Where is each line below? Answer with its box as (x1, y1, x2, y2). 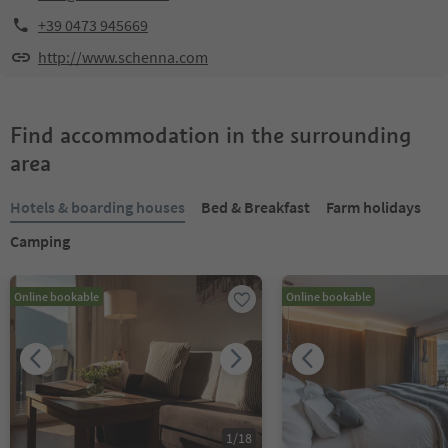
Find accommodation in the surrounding (10, 121, 411, 149)
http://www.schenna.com (38, 47, 208, 67)
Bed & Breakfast (201, 197, 310, 217)
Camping (10, 231, 70, 251)
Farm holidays (326, 197, 421, 217)
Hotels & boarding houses (10, 197, 185, 217)
